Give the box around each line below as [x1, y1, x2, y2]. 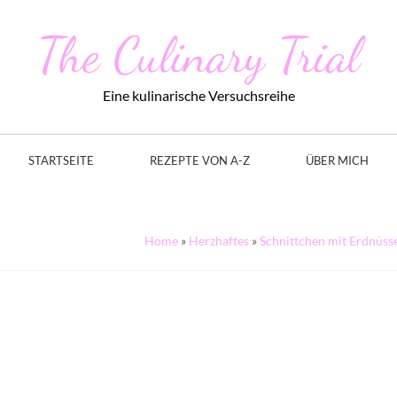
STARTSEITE [28, 153, 94, 167]
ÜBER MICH [306, 153, 369, 167]
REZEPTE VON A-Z [150, 153, 250, 167]
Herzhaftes [189, 233, 249, 248]
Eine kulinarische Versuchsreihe [102, 87, 295, 104]
